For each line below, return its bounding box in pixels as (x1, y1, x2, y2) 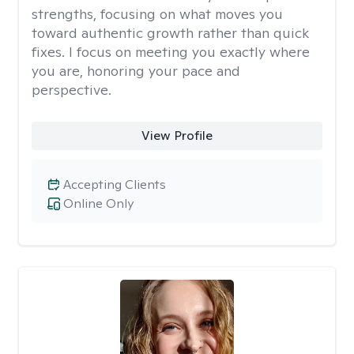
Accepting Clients (63, 176, 166, 193)
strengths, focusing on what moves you (32, 5, 283, 23)
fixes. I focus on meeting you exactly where (32, 43, 310, 61)
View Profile (141, 127, 213, 144)
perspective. (32, 81, 111, 99)
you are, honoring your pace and (32, 62, 240, 80)
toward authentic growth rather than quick (32, 24, 309, 42)
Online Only (63, 195, 134, 212)
